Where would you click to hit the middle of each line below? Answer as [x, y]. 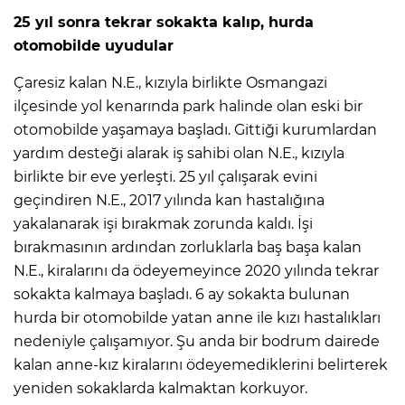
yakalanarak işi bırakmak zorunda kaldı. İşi [163, 223]
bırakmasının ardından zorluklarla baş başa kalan [188, 247]
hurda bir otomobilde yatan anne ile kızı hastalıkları [197, 317]
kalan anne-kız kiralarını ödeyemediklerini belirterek [201, 364]
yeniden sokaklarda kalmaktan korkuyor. [160, 388]
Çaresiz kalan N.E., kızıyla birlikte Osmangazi [170, 82]
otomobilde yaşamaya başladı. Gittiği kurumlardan [195, 129]
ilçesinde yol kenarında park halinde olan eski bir [188, 106]
